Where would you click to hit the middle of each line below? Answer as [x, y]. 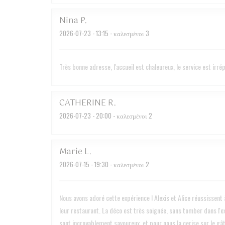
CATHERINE [83, 103]
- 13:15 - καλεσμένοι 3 [120, 33]
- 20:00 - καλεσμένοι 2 [122, 116]
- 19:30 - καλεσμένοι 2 [119, 164]
